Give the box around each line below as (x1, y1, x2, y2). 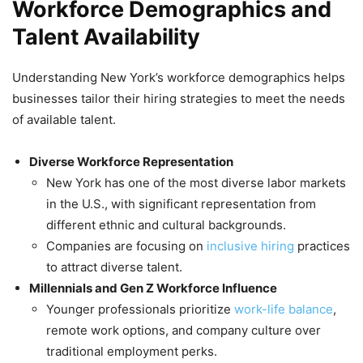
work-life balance (234, 301, 333, 318)
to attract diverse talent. (46, 259, 182, 275)
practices (294, 238, 350, 254)
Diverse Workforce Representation (29, 154, 233, 170)
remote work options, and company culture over (46, 322, 321, 339)
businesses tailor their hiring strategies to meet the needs (12, 91, 345, 107)
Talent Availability (12, 23, 200, 51)
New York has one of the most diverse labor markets (46, 175, 346, 191)
